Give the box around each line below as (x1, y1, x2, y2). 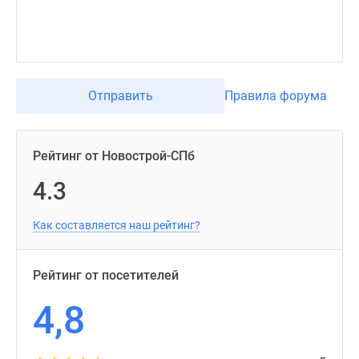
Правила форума (224, 88, 327, 103)
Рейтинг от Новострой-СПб (33, 148, 195, 163)
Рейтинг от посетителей (33, 268, 179, 283)
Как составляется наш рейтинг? (33, 219, 200, 232)
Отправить (87, 88, 153, 103)
